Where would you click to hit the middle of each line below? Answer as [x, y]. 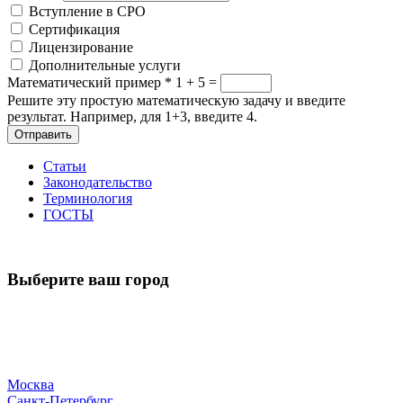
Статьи [65, 166]
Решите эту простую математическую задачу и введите [176, 100]
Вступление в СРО [87, 11]
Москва [31, 384]
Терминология [88, 198]
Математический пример [86, 82]
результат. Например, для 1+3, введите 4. [132, 116]
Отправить [43, 134]
